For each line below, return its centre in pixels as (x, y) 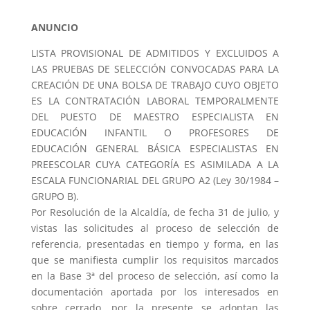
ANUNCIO (54, 27)
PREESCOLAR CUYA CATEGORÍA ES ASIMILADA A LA (155, 164)
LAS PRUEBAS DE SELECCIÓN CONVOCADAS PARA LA (155, 69)
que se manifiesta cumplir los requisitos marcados (155, 260)
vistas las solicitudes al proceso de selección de (155, 228)
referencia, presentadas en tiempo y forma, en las (155, 244)
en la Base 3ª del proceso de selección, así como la (155, 276)
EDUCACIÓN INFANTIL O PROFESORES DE (155, 133)
